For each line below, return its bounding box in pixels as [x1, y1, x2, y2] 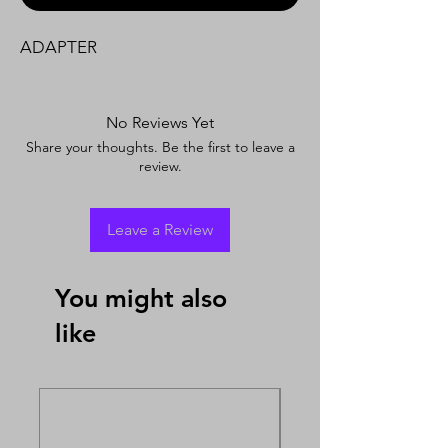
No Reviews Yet [106, 112, 214, 132]
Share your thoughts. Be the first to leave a [25, 137, 295, 156]
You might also [55, 282, 227, 313]
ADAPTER [20, 36, 97, 57]
